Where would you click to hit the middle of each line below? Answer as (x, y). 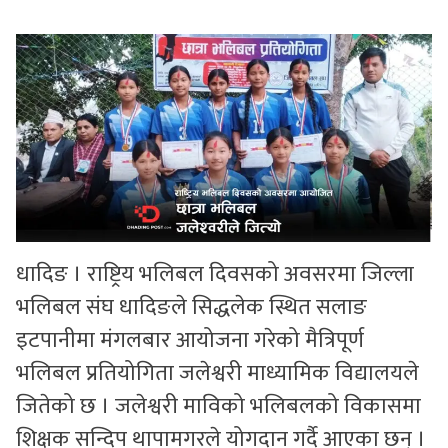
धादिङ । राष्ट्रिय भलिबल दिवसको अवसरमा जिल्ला (215, 274)
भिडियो (31, 128)
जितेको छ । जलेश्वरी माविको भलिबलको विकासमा (218, 406)
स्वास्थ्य (33, 82)
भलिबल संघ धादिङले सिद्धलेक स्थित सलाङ (191, 307)
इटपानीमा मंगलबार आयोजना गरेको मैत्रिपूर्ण (190, 340)
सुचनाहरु (39, 36)
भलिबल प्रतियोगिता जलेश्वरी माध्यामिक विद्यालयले (217, 373)
